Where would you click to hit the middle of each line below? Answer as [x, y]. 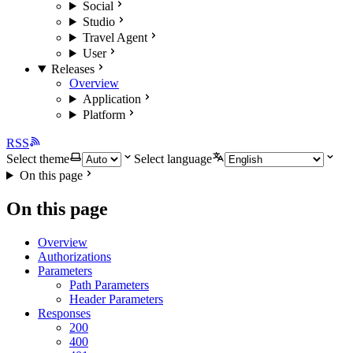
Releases [72, 69]
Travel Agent [115, 37]
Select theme [38, 159]
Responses [64, 313]
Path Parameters [109, 284]
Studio [98, 22]
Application [111, 99]
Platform [104, 115]
